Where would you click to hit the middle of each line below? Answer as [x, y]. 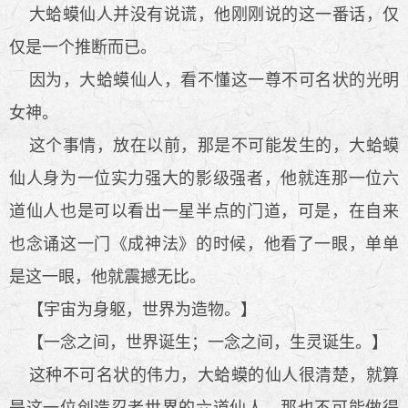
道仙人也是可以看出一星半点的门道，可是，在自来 [204, 211]
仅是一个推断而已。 [83, 47]
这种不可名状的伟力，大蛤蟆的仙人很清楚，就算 [204, 375]
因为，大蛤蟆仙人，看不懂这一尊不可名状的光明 [204, 80]
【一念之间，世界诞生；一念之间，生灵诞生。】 [199, 342]
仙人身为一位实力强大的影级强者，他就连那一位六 [204, 178]
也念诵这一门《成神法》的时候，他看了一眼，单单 [204, 244]
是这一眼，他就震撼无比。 [107, 276]
